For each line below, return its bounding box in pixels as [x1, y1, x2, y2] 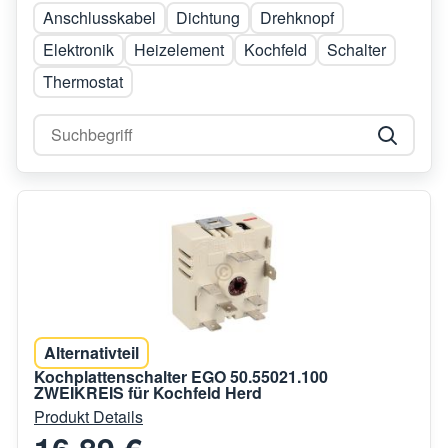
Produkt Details [34, 404, 143, 428]
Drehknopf [260, 5, 334, 29]
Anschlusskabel [43, 5, 156, 29]
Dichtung [176, 5, 240, 29]
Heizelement [134, 37, 224, 61]
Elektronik [43, 37, 114, 61]
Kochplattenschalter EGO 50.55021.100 [34, 364, 328, 388]
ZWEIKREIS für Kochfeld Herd [34, 380, 262, 404]
